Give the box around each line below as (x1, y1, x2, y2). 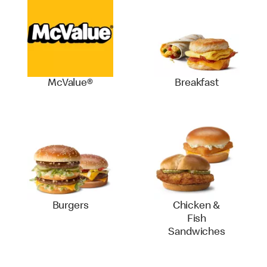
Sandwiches (168, 227, 225, 238)
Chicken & (172, 201, 221, 212)
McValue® (48, 78, 93, 89)
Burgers (52, 201, 89, 212)
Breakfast (175, 78, 219, 89)
